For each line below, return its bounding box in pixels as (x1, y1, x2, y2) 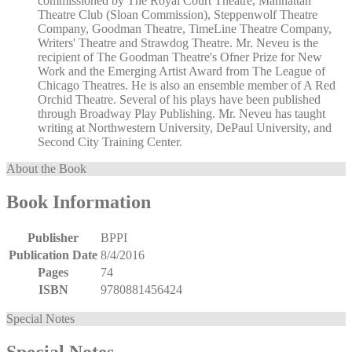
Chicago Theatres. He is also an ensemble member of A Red (38, 78, 335, 92)
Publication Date (9, 247, 97, 262)
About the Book (6, 161, 86, 175)
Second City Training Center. (38, 134, 182, 148)
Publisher (27, 230, 79, 244)
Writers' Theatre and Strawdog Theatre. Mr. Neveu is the (38, 35, 318, 49)
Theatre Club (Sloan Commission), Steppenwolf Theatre (38, 7, 317, 21)
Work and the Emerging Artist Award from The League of (38, 64, 325, 78)
